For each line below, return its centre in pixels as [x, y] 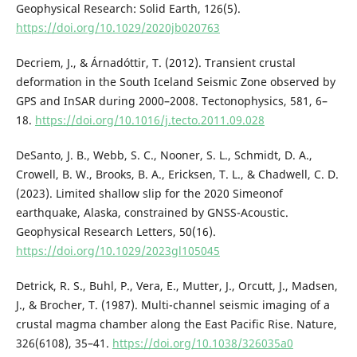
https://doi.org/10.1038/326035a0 [202, 343]
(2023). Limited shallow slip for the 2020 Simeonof [149, 193]
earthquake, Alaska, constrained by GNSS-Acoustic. [152, 212]
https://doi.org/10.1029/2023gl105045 [118, 250]
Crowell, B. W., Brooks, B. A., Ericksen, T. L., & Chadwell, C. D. [177, 174]
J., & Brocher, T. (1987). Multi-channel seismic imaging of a [173, 304]
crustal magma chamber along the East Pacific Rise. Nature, [176, 324]
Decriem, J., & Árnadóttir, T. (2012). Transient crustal [155, 62]
